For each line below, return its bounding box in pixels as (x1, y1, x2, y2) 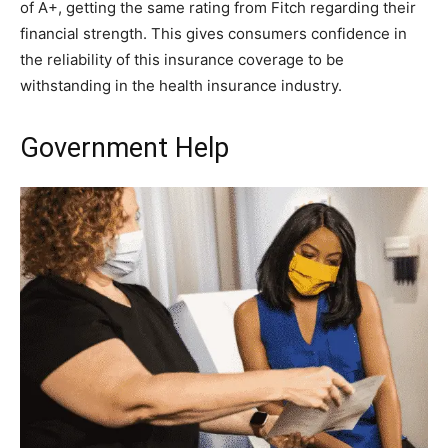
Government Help (20, 132, 229, 164)
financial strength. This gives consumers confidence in (20, 24, 407, 43)
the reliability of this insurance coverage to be (20, 50, 344, 69)
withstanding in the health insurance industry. (20, 76, 342, 95)
